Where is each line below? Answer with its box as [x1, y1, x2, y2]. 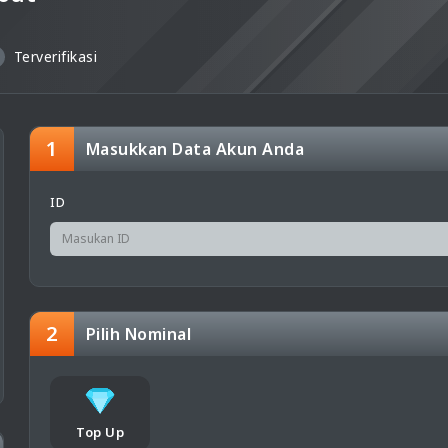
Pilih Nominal [85, 323, 192, 346]
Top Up [76, 423, 125, 442]
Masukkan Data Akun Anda [85, 138, 305, 160]
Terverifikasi [13, 47, 97, 67]
